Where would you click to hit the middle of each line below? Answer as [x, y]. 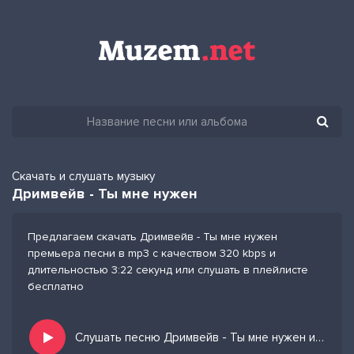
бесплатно [56, 286]
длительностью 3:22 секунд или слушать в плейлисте [168, 270]
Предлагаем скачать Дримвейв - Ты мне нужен [153, 237]
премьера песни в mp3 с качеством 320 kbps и [152, 253]
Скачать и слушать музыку [83, 176]
